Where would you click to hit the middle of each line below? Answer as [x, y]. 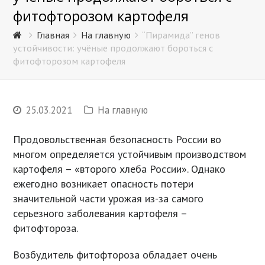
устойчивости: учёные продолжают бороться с [113, 48]
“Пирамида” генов [181, 35]
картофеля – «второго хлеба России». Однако [119, 169]
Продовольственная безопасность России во [117, 140]
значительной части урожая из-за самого [109, 199]
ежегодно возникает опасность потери [104, 184]
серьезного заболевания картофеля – [100, 214]
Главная [53, 35]
